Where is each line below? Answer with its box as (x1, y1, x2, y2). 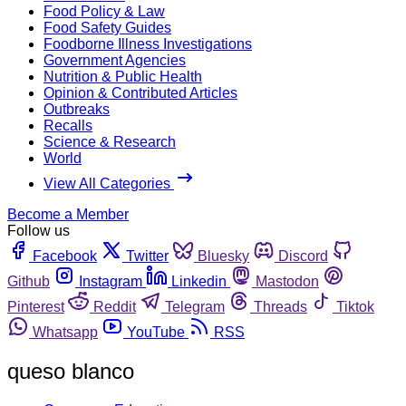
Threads (254, 298, 307, 314)
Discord (278, 247, 328, 264)
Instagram (79, 273, 142, 289)
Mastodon (256, 273, 319, 289)
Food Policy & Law (43, 3, 165, 19)
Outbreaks (43, 101, 110, 117)
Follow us (7, 222, 70, 238)
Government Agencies (43, 52, 186, 68)
